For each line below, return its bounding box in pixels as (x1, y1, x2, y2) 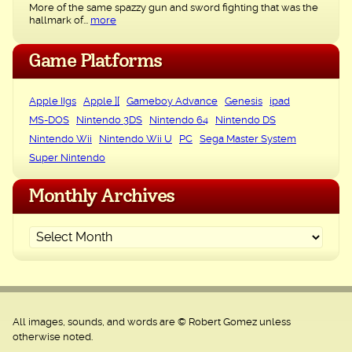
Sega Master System (200, 134, 296, 145)
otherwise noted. (13, 332, 93, 343)
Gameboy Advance (126, 97, 218, 108)
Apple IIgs (29, 97, 76, 108)
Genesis (225, 97, 262, 108)
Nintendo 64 (149, 115, 208, 126)
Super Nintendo (29, 153, 105, 164)
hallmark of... (29, 16, 90, 27)
